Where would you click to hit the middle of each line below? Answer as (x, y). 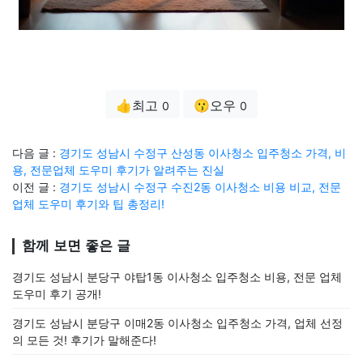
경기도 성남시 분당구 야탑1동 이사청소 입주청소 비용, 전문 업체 (177, 276)
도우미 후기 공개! (57, 293)
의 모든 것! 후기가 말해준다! (84, 340)
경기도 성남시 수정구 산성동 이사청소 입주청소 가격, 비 (203, 152)
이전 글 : (36, 186)
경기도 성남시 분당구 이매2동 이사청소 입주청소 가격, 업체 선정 (177, 322)
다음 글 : (36, 152)
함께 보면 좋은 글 (76, 246)
